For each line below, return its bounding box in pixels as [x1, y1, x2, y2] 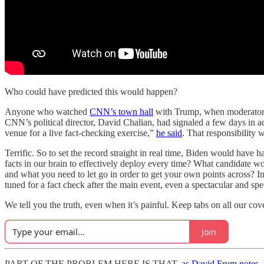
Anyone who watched [5, 107, 90, 117]
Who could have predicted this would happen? [5, 87, 177, 97]
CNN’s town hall [90, 107, 153, 117]
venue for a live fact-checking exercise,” [5, 128, 156, 138]
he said [156, 128, 182, 138]
